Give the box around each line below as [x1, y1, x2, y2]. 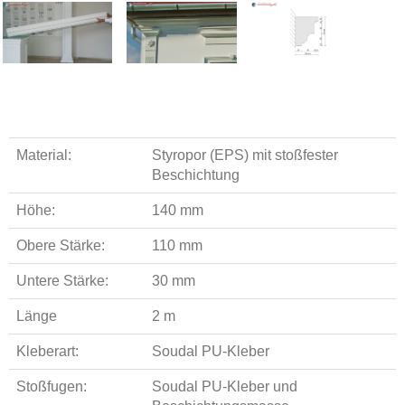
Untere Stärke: [16, 273, 108, 288]
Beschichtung [152, 167, 240, 183]
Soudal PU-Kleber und [152, 379, 297, 394]
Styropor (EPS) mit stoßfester [152, 147, 338, 163]
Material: [16, 147, 71, 163]
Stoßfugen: [16, 379, 87, 394]
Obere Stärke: [16, 238, 105, 253]
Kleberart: [16, 344, 79, 359]
